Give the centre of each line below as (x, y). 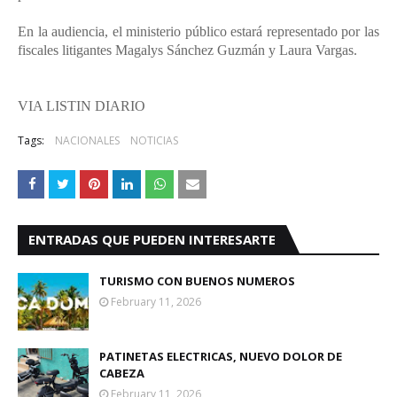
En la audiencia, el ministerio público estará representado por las (198, 31)
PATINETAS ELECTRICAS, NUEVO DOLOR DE (221, 356)
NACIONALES (87, 140)
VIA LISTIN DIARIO (83, 106)
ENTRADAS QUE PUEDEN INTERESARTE (152, 239)
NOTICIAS (154, 140)
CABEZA (122, 373)
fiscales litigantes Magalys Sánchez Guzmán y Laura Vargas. (187, 50)
